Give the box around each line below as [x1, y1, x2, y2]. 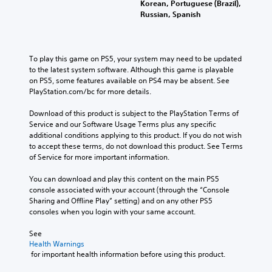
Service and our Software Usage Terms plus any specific [29, 118, 216, 129]
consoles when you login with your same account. [29, 206, 195, 217]
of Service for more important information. [29, 151, 169, 162]
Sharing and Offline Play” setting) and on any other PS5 [29, 195, 212, 206]
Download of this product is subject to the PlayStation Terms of [29, 107, 239, 118]
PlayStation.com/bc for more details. [29, 86, 151, 97]
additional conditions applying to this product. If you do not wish [29, 129, 242, 140]
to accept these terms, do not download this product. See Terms [29, 140, 243, 151]
